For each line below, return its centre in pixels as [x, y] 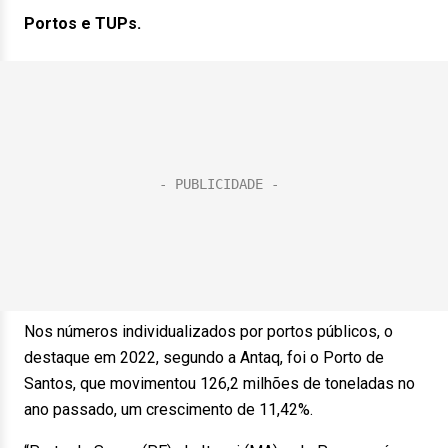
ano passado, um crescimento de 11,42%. [168, 409]
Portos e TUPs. [82, 23]
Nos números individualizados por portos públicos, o [208, 331]
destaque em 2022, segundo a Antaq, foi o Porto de [204, 357]
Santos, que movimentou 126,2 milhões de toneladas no [219, 383]
